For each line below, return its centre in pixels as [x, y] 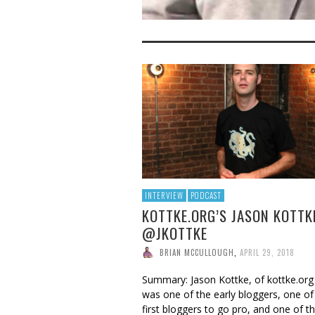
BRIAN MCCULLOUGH [197, 252]
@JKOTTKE [175, 233]
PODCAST [206, 195]
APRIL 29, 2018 [267, 252]
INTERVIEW [164, 195]
